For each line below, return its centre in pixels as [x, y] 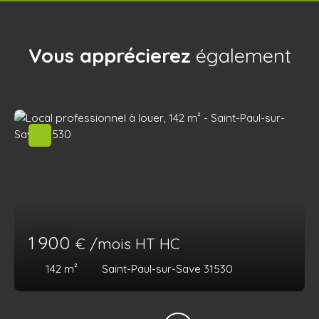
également [241, 56]
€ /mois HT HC [127, 244]
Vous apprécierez [109, 56]
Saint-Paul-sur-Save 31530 [167, 269]
